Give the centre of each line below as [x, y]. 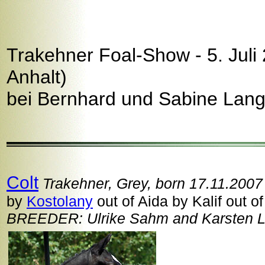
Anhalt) [37, 77]
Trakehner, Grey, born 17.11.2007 [153, 183]
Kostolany [60, 201]
